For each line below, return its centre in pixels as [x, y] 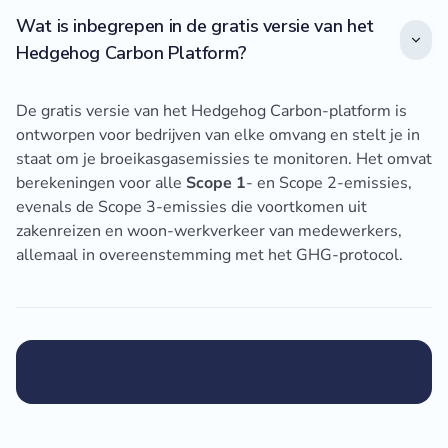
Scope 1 [216, 183]
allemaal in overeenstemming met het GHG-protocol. [209, 255]
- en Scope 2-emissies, [329, 183]
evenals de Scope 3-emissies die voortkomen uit [191, 207]
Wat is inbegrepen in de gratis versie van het [195, 26]
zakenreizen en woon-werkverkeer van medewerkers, [209, 231]
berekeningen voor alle [101, 183]
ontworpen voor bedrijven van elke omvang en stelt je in [218, 135]
